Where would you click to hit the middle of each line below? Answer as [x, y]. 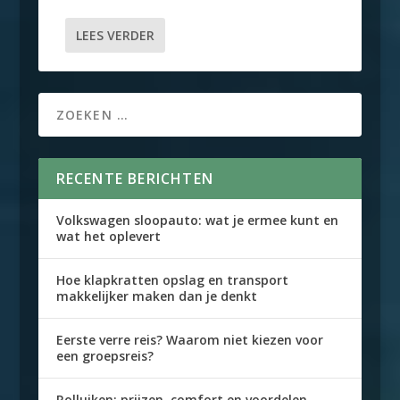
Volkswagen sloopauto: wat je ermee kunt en [197, 220]
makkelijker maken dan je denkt [156, 296]
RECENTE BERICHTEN [134, 179]
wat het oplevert [108, 236]
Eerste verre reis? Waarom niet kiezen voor [189, 340]
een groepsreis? [104, 356]
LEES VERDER [115, 35]
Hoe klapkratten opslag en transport [172, 280]
